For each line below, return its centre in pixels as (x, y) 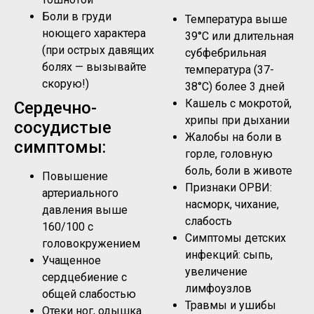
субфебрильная (226, 53)
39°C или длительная (239, 36)
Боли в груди (77, 16)
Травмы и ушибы (231, 305)
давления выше (85, 210)
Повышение (75, 176)
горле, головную (229, 153)
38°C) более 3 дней (235, 86)
